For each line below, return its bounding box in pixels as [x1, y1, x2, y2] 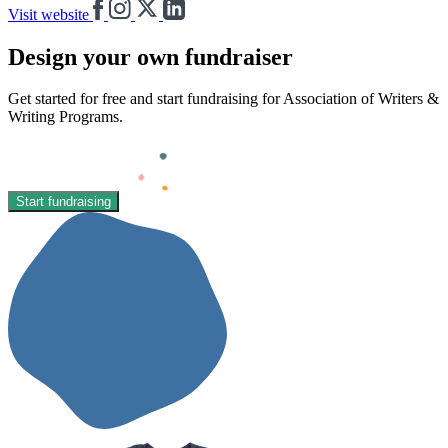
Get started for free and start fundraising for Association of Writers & [8, 90, 439, 108]
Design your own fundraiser [8, 43, 293, 70]
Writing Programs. [8, 108, 123, 126]
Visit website [8, 5, 93, 23]
